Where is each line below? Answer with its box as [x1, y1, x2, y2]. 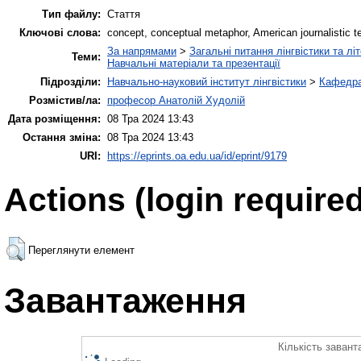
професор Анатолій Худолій [107, 93, 245, 106]
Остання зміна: [23, 131, 101, 143]
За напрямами [107, 44, 176, 57]
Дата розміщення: [8, 112, 101, 125]
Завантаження [4, 281, 247, 321]
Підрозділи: [40, 75, 101, 88]
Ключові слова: [19, 26, 101, 39]
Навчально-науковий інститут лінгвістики [107, 75, 306, 88]
